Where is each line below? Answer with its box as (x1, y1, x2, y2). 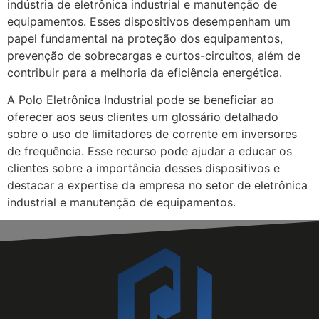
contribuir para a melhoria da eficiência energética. (7, 65, 282, 80)
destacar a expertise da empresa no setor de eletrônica (7, 178, 308, 193)
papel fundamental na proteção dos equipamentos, (7, 31, 283, 46)
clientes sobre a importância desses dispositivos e (7, 161, 280, 176)
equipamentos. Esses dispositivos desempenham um (7, 14, 291, 28)
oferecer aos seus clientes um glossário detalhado (7, 110, 278, 125)
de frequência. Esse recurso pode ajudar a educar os (7, 144, 292, 159)
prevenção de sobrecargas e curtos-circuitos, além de (7, 48, 300, 63)
